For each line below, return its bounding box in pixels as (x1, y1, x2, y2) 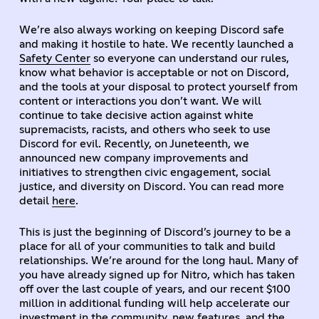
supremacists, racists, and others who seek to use (19, 123, 271, 135)
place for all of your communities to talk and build (19, 240, 276, 252)
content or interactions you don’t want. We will (19, 95, 261, 107)
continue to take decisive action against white (19, 109, 253, 121)
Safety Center (19, 52, 90, 64)
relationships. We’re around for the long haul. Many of (19, 254, 298, 266)
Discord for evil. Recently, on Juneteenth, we (19, 137, 249, 150)
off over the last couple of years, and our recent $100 (19, 283, 291, 295)
